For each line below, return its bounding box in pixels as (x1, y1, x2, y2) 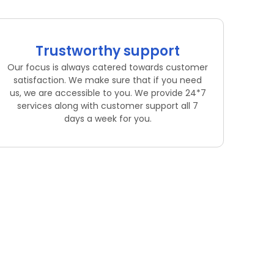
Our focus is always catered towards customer (7, 61, 208, 74)
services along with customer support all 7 (17, 100, 198, 113)
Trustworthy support (35, 42, 180, 61)
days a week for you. (64, 113, 152, 125)
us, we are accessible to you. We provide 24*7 (9, 87, 206, 100)
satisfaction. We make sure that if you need (13, 74, 202, 87)
